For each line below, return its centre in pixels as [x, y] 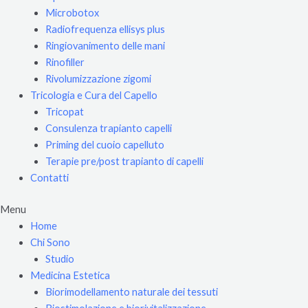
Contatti [49, 178]
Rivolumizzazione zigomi [98, 79]
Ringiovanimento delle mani [105, 46]
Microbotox [72, 13]
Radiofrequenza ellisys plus [105, 30]
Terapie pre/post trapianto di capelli [124, 162]
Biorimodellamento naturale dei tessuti [131, 292]
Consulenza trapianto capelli [108, 129]
